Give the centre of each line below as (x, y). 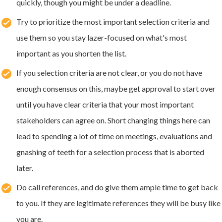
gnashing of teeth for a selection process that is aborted (110, 152)
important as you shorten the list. (71, 53)
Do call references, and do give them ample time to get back (117, 187)
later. (25, 167)
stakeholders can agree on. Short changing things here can (113, 120)
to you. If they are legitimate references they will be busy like (118, 203)
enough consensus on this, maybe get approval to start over (116, 88)
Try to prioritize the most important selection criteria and (113, 21)
